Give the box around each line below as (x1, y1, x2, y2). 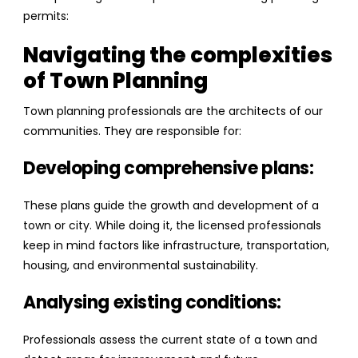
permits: (23, 8, 69, 25)
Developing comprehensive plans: (23, 156, 314, 181)
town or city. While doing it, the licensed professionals (23, 217, 321, 234)
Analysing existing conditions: (23, 290, 281, 316)
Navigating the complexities (23, 41, 332, 70)
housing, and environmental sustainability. (23, 257, 258, 274)
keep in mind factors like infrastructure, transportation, (23, 237, 329, 254)
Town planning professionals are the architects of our (23, 103, 323, 120)
